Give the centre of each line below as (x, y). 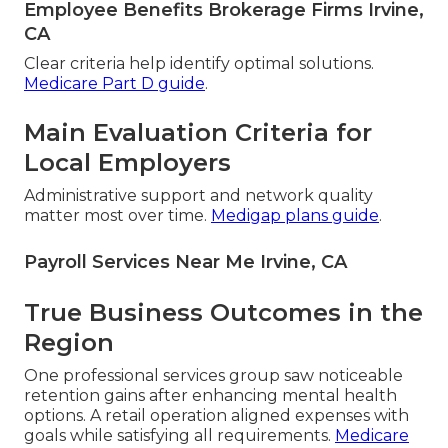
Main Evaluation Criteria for (198, 133)
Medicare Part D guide (114, 84)
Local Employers (127, 163)
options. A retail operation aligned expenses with (216, 416)
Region (69, 343)
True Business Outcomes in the (223, 313)
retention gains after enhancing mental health (210, 396)
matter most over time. (117, 216)
